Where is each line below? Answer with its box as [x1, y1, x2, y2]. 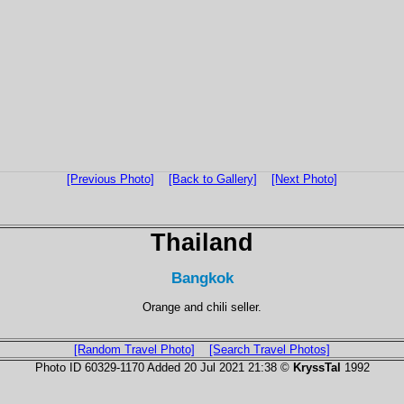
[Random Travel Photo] [74, 342, 195, 356]
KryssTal [292, 360, 341, 374]
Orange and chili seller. [142, 299, 262, 314]
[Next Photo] [271, 172, 337, 186]
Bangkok [170, 269, 234, 288]
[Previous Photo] [67, 172, 154, 186]
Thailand [151, 228, 253, 256]
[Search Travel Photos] [209, 342, 330, 356]
